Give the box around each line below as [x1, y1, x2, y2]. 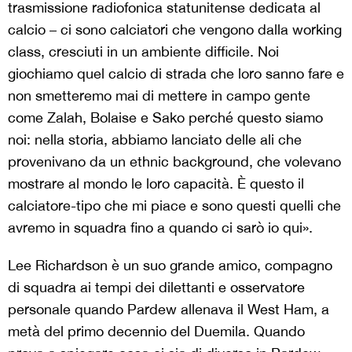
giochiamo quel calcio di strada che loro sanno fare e [8, 64, 344, 82]
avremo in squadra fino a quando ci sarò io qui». [8, 218, 313, 236]
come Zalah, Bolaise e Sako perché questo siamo [8, 108, 323, 126]
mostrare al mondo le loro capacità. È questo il [8, 174, 304, 192]
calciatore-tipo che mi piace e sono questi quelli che [8, 196, 341, 214]
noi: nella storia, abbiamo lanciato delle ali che [8, 130, 302, 148]
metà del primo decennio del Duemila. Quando [8, 322, 305, 339]
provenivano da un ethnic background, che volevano [8, 152, 341, 170]
